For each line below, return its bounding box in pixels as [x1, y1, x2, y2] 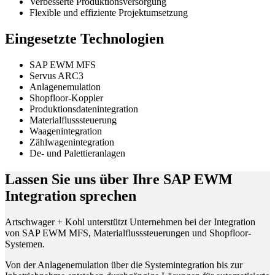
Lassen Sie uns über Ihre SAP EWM [5, 171, 233, 187]
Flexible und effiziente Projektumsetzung [29, 7, 188, 18]
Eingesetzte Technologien [5, 30, 164, 47]
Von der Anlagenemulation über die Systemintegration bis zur [5, 259, 242, 270]
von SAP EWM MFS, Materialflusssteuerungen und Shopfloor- [5, 227, 251, 238]
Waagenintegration [29, 125, 102, 136]
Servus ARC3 [29, 70, 83, 81]
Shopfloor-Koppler [29, 92, 103, 103]
